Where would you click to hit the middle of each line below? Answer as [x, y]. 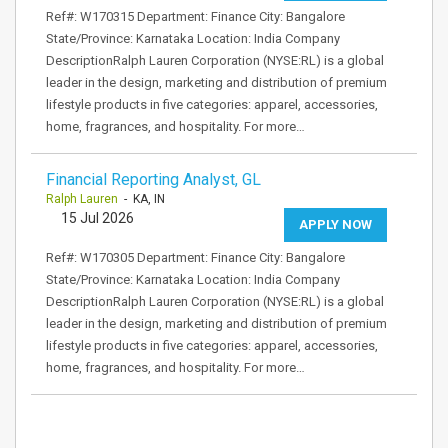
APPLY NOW [335, 224]
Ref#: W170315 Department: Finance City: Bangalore [195, 16]
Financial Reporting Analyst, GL [153, 179]
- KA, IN [141, 199]
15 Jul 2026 [97, 218]
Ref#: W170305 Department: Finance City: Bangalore [195, 257]
